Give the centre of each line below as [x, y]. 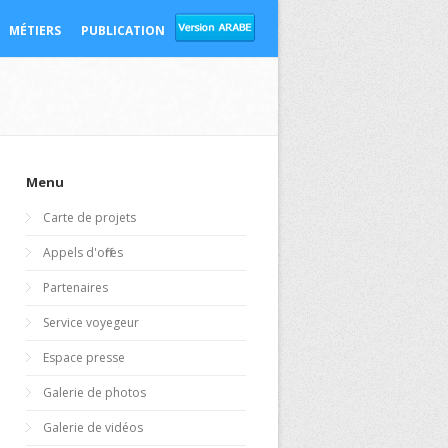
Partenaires [75, 287]
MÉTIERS [35, 30]
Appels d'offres [83, 252]
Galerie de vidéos [93, 427]
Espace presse [84, 357]
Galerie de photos [94, 392]
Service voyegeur [91, 322]
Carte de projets [89, 217]
